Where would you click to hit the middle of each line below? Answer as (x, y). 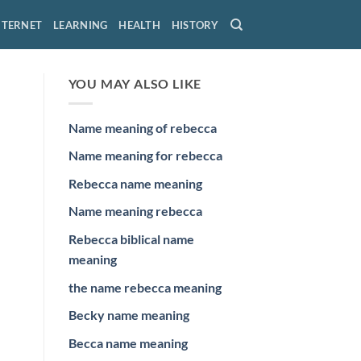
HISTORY (195, 25)
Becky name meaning (129, 315)
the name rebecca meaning (145, 287)
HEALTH (139, 25)
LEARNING (81, 25)
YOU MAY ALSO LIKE (135, 83)
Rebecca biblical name (131, 239)
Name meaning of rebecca (142, 127)
